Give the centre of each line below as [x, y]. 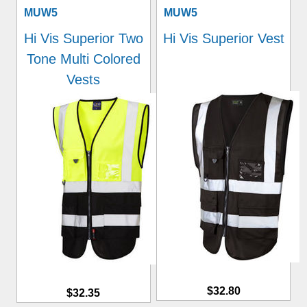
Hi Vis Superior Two [83, 38]
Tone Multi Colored [83, 59]
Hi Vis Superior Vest [223, 38]
